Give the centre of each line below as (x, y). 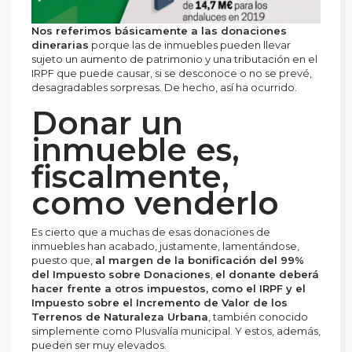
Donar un (107, 123)
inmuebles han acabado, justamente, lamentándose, (165, 246)
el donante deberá (267, 275)
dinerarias (60, 45)
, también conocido (258, 317)
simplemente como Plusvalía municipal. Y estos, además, (176, 331)
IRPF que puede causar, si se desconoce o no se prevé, (172, 73)
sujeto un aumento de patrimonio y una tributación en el (174, 59)
